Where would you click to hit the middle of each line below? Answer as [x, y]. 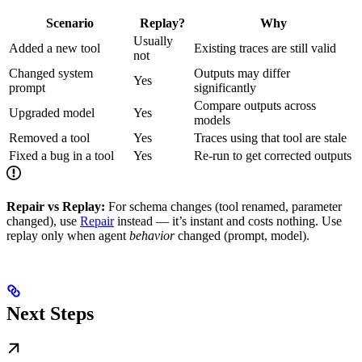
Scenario [69, 23]
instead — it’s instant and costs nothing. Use [228, 221]
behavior [152, 236]
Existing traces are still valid [265, 48]
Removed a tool [49, 138]
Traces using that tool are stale [270, 138]
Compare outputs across [255, 106]
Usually [153, 41]
